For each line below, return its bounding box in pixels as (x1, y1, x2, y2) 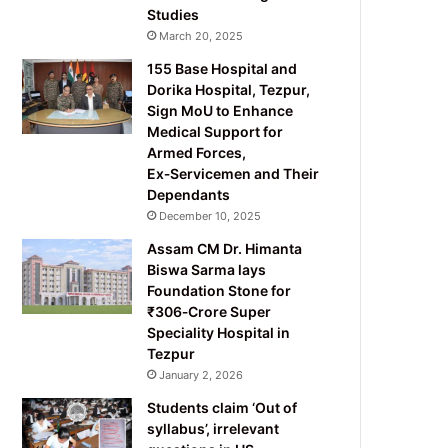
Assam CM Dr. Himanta (147, 239, 303, 257)
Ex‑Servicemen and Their (147, 164, 320, 182)
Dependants (147, 185, 231, 203)
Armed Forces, (147, 143, 247, 161)
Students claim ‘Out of (147, 398, 298, 416)
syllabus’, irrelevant (147, 419, 280, 437)
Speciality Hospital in (147, 323, 291, 341)
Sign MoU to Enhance (147, 101, 294, 119)
